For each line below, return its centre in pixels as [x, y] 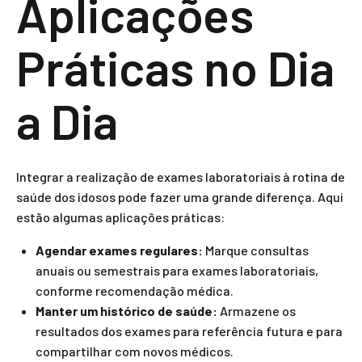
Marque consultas [256, 250]
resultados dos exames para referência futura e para [189, 331]
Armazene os [257, 311]
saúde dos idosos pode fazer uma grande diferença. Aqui [180, 197]
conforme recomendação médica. [135, 290]
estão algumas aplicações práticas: [120, 217]
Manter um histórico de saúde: [126, 311]
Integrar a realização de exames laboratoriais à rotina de [181, 177]
